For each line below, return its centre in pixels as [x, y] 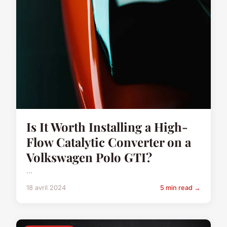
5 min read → [180, 187]
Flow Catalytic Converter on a [109, 142]
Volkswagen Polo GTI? [89, 157]
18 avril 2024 [46, 187]
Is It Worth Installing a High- [107, 126]
